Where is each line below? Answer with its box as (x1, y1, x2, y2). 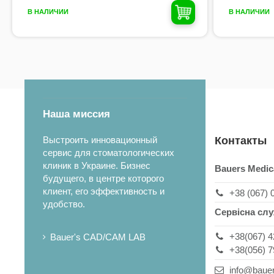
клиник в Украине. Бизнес (43, 160, 150, 171)
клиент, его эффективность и (43, 186, 165, 197)
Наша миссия (43, 108, 110, 120)
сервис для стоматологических (43, 147, 174, 158)
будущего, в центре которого (43, 173, 164, 184)
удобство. (43, 199, 85, 210)
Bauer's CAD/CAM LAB (50, 232, 146, 243)
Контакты (215, 135, 267, 147)
